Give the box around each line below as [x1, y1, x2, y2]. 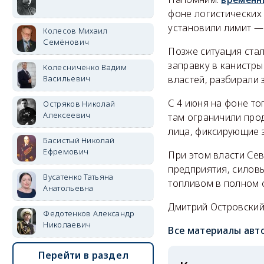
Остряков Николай [43, 98, 115, 109]
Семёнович [43, 37, 90, 47]
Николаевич [43, 219, 91, 230]
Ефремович [43, 146, 89, 157]
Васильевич [43, 73, 91, 84]
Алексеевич [43, 110, 91, 120]
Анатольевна [43, 183, 94, 193]
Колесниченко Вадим [43, 62, 127, 72]
